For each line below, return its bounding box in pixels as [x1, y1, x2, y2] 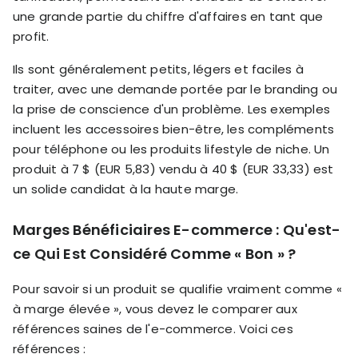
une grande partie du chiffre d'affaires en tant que [13, 8, 324, 26]
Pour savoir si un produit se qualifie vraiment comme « [13, 280, 342, 298]
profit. [13, 28, 50, 46]
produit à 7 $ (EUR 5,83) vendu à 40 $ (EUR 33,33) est [13, 161, 334, 178]
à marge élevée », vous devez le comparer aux [13, 300, 297, 318]
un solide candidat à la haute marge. [13, 181, 239, 198]
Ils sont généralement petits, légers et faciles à [13, 61, 304, 78]
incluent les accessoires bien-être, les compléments [13, 121, 335, 138]
